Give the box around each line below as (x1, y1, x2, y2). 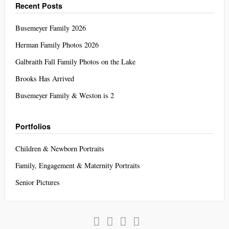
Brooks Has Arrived (15, 73, 74, 83)
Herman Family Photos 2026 (15, 39, 99, 50)
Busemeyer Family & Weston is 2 (15, 90, 114, 100)
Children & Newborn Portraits (15, 143, 104, 153)
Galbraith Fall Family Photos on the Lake (15, 56, 135, 66)
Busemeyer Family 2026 (15, 22, 86, 33)
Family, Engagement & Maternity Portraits (15, 160, 140, 170)
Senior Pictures (15, 177, 60, 187)
